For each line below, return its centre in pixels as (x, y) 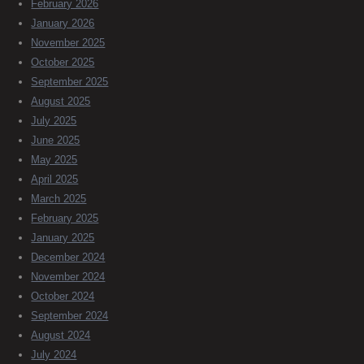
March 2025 (59, 199)
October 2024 (63, 297)
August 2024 (61, 336)
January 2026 (63, 24)
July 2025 (54, 121)
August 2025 (61, 102)
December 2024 (68, 258)
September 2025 (70, 82)
